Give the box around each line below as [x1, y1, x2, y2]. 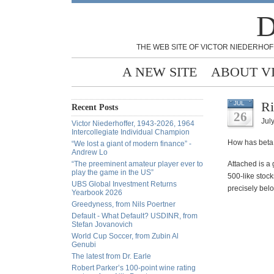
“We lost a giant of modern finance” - [72, 139, 191, 148]
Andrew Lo [72, 148, 108, 157]
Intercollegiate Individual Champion [72, 128, 190, 136]
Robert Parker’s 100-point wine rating [72, 264, 196, 272]
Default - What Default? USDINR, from [72, 212, 198, 220]
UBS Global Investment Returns [72, 180, 177, 188]
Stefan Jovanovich [72, 220, 133, 229]
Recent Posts [72, 103, 118, 112]
